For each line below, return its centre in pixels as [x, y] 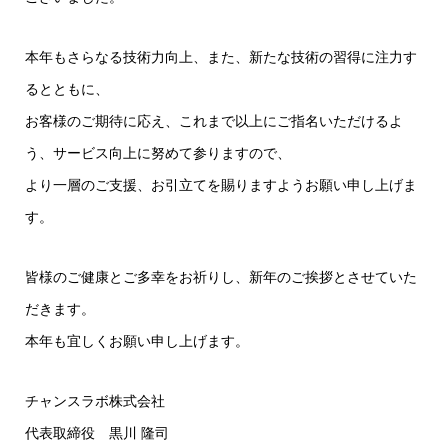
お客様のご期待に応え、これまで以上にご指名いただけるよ [214, 121]
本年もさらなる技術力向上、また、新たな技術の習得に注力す [221, 57]
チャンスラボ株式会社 [102, 401]
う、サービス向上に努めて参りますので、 [158, 153]
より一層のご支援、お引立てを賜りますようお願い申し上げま [221, 185]
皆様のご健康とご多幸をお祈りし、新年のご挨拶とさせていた [221, 277]
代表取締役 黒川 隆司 [97, 433]
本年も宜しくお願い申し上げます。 [137, 341]
